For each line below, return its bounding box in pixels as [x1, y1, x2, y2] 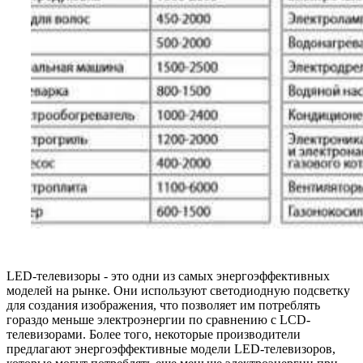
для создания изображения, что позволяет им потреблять [6, 298, 320, 313]
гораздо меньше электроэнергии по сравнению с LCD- [6, 313, 310, 327]
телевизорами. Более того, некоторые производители [6, 327, 301, 342]
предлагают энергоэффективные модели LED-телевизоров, [6, 342, 335, 357]
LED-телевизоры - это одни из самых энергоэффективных [6, 269, 330, 284]
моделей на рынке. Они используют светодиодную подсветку [6, 284, 350, 298]
